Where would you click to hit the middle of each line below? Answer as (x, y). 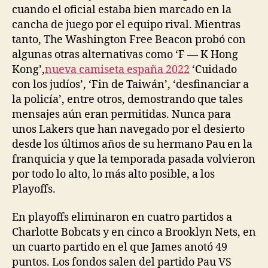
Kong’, (28, 69)
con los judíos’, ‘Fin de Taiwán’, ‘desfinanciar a (130, 84)
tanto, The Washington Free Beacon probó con (129, 39)
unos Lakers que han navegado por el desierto (128, 129)
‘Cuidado (213, 69)
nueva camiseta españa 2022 (117, 69)
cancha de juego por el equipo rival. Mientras (126, 25)
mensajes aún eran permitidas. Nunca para (121, 114)
